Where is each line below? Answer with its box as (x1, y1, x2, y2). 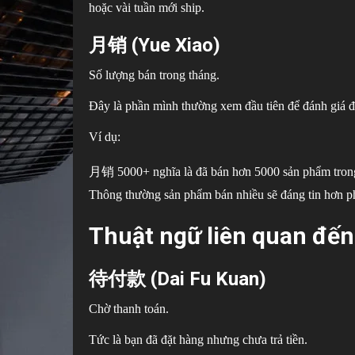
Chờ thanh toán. (89, 301, 169, 315)
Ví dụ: (89, 129, 120, 143)
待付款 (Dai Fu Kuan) (89, 267, 266, 290)
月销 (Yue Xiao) (89, 33, 220, 56)
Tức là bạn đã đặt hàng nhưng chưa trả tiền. (89, 332, 307, 346)
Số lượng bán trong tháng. (89, 67, 219, 82)
